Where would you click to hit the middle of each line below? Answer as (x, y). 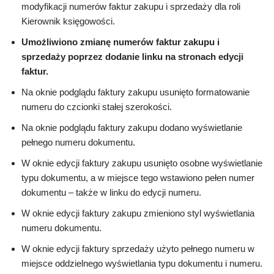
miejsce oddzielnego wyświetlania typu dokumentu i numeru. (142, 264)
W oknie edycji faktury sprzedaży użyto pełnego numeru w (138, 249)
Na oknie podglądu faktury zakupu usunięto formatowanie (135, 92)
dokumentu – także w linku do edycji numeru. (111, 193)
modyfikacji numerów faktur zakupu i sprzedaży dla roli (131, 7)
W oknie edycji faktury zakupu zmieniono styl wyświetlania (138, 213)
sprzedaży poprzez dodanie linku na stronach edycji (132, 57)
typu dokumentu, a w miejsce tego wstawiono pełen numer (138, 178)
